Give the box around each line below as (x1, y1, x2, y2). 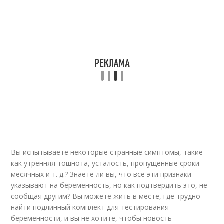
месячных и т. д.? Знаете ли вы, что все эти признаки (11, 169, 192, 179)
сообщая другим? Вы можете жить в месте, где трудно (11, 191, 201, 201)
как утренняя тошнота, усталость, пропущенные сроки (11, 158, 200, 168)
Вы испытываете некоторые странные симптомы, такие (11, 147, 203, 157)
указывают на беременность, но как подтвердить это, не (11, 180, 208, 190)
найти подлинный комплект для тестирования (11, 202, 169, 212)
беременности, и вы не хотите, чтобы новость (11, 213, 172, 223)
